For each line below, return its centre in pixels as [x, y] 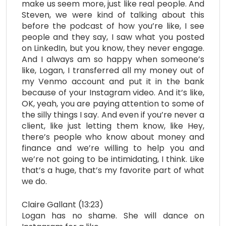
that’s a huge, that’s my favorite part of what [113, 171]
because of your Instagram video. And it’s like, [113, 93]
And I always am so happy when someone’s [113, 60]
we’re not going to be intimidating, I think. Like [113, 159]
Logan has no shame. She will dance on [113, 216]
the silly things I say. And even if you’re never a [113, 115]
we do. [34, 182]
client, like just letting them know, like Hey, [113, 126]
